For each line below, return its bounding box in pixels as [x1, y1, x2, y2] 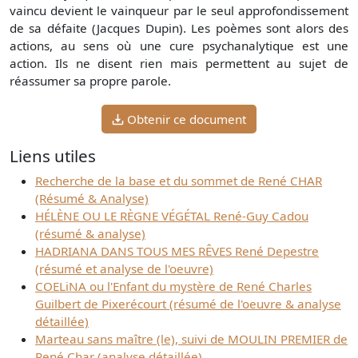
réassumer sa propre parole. [10, 72, 171, 89]
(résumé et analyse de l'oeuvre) [35, 260, 213, 276]
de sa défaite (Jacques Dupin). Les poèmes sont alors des [10, 19, 348, 36]
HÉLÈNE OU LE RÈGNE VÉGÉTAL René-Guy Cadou [35, 207, 308, 224]
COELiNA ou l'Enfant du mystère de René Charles [35, 277, 312, 294]
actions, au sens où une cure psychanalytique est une [10, 37, 348, 54]
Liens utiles [10, 144, 96, 167]
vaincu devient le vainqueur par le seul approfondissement [10, 2, 348, 18]
